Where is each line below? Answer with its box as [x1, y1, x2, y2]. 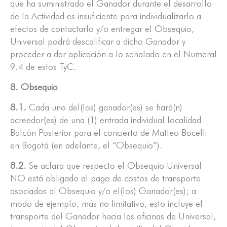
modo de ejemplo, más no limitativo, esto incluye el [10, 198, 203, 209]
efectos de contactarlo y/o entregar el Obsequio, [10, 23, 194, 34]
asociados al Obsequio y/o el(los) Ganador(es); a [10, 185, 196, 197]
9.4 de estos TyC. [10, 61, 77, 72]
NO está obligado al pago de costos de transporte [10, 173, 201, 184]
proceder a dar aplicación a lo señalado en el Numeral [10, 49, 217, 60]
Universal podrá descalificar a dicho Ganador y [10, 36, 185, 47]
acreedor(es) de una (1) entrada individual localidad [10, 115, 201, 126]
